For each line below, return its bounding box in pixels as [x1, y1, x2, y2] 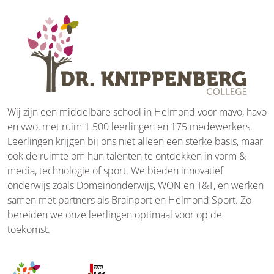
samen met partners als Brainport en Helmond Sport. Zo [7, 193, 251, 207]
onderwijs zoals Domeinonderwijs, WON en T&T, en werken [7, 178, 264, 192]
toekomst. [7, 222, 50, 236]
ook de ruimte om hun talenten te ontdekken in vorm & [7, 149, 246, 163]
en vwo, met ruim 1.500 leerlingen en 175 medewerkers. [7, 119, 253, 133]
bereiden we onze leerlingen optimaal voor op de [7, 207, 222, 221]
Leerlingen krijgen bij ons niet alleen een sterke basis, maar [7, 134, 263, 148]
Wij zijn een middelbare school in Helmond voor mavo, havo [7, 105, 267, 119]
